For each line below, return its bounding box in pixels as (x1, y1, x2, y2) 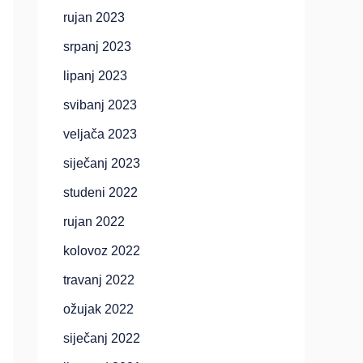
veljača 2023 (63, 127, 137, 141)
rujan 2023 (63, 11, 125, 24)
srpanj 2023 (63, 40, 131, 53)
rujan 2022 (63, 215, 125, 228)
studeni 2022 (63, 186, 138, 199)
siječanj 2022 (63, 331, 140, 345)
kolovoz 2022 (63, 244, 140, 258)
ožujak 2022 (63, 302, 134, 316)
